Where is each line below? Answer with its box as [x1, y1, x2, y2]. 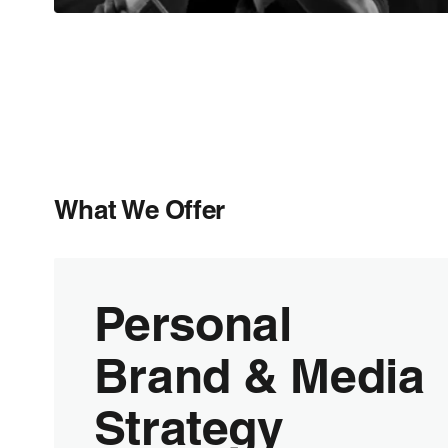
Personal [93, 294, 292, 352]
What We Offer [53, 193, 225, 225]
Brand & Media [93, 346, 425, 404]
